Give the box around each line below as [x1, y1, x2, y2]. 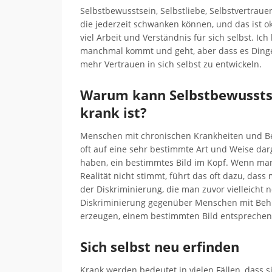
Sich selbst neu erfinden [80, 237, 239, 256]
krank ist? [80, 103, 147, 121]
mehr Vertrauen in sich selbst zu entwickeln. [80, 58, 262, 70]
